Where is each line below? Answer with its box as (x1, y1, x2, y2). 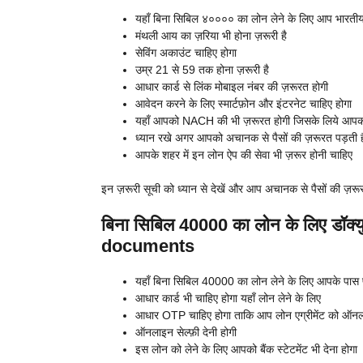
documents (100, 236, 194, 257)
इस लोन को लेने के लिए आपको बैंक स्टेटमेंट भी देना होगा (135, 343, 357, 357)
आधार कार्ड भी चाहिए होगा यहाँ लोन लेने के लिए (135, 292, 321, 305)
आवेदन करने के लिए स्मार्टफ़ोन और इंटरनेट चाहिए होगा (135, 97, 352, 111)
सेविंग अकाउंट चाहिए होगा (135, 46, 237, 60)
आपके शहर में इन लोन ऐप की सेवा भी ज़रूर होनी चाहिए (135, 148, 352, 162)
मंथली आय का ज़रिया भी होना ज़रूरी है (135, 29, 287, 43)
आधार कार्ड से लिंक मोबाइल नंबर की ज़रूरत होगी (135, 80, 328, 94)
